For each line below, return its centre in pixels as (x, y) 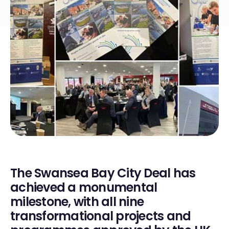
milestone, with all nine (77, 202)
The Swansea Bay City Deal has (103, 173)
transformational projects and (101, 216)
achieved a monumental (84, 188)
